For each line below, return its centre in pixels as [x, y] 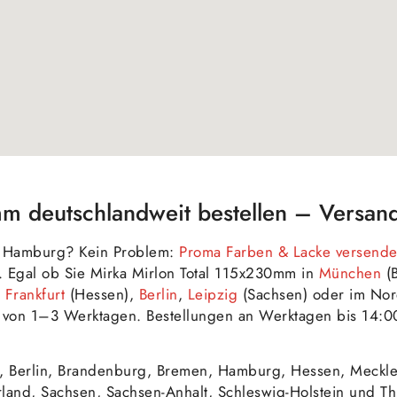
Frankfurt [35, 294]
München [350, 272]
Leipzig [212, 294]
